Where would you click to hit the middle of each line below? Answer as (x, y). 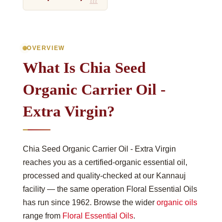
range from (43, 216)
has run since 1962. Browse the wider (90, 202)
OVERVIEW (46, 48)
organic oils (177, 202)
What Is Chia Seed (84, 67)
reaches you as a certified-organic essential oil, (105, 162)
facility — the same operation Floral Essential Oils (110, 189)
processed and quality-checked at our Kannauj (104, 175)
